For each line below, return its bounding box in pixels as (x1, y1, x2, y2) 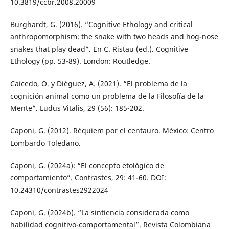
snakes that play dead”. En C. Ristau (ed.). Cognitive (10, 44, 188, 54)
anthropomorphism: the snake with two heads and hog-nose (10, 32, 218, 42)
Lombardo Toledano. (10, 138, 81, 148)
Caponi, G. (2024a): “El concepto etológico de (10, 161, 164, 171)
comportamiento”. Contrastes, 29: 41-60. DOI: (10, 173, 166, 183)
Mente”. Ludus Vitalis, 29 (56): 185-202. (10, 103, 144, 113)
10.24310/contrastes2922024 (10, 185, 108, 195)
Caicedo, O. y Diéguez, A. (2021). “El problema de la (10, 79, 187, 89)
